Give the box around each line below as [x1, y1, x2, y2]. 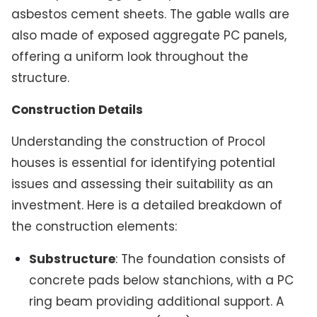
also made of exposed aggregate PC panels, [11, 26, 287, 44]
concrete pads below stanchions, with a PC [29, 271, 294, 289]
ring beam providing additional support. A [29, 292, 284, 310]
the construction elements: [11, 218, 177, 236]
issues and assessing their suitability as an [11, 175, 273, 193]
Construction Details [11, 101, 143, 119]
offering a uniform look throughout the [11, 47, 248, 65]
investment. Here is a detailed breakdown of [11, 197, 282, 214]
